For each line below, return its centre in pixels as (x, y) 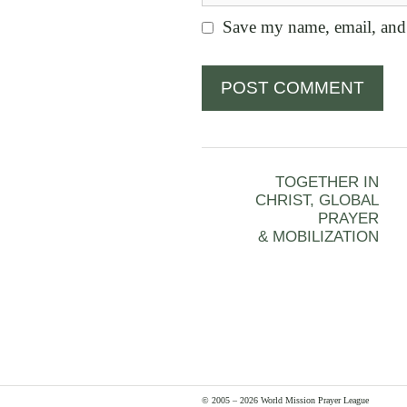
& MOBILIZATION (318, 237)
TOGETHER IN (327, 183)
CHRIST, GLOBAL (317, 201)
